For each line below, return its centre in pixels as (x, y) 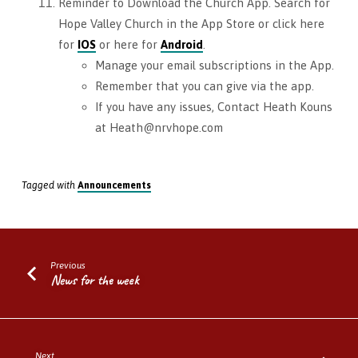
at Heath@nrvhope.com (159, 128)
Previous (68, 265)
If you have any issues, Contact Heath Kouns (213, 107)
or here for (128, 45)
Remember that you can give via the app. (204, 86)
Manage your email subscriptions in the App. (214, 66)
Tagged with (49, 185)
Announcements (114, 185)
